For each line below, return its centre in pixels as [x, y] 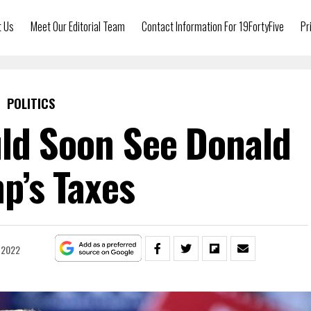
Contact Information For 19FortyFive [213, 26]
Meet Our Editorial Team [78, 26]
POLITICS [31, 103]
